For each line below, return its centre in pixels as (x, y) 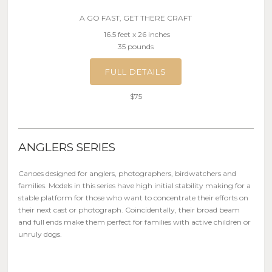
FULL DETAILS (136, 71)
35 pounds (136, 46)
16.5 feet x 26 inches (136, 34)
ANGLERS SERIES (67, 147)
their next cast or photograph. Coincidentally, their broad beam (129, 209)
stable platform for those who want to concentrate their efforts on (134, 197)
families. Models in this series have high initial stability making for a (135, 185)
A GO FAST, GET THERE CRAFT (136, 18)
